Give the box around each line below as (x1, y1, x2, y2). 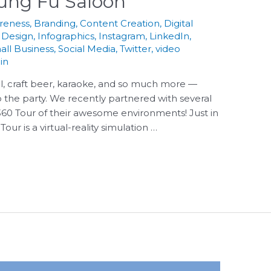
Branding (34, 17, 76, 29)
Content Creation (80, 17, 160, 29)
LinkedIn (149, 30, 190, 42)
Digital (164, 17, 194, 29)
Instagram (99, 30, 146, 42)
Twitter (120, 42, 152, 54)
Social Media (58, 42, 116, 54)
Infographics (38, 30, 95, 42)
